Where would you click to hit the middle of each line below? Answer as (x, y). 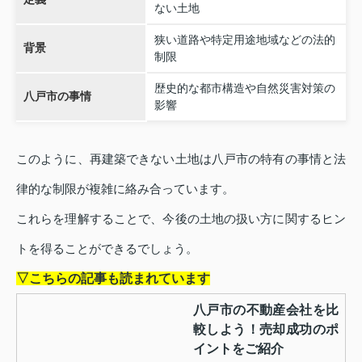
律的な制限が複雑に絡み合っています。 (125, 188)
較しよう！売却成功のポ (266, 329)
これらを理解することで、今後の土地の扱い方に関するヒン (181, 218)
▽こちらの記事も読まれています (113, 278)
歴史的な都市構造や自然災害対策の (244, 88)
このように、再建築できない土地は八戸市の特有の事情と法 (181, 158)
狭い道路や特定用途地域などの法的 (244, 39)
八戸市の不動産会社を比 (266, 309)
